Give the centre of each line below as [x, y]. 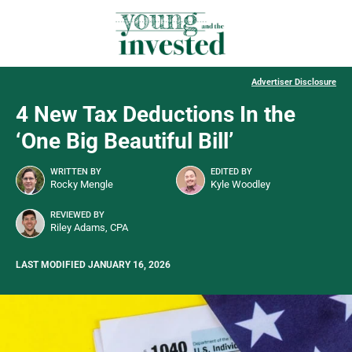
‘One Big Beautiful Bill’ [125, 141]
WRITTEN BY [76, 172]
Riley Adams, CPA [89, 228]
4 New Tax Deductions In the [156, 115]
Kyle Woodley [240, 185]
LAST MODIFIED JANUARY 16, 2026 [93, 265]
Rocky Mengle [82, 185]
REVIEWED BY [77, 215]
